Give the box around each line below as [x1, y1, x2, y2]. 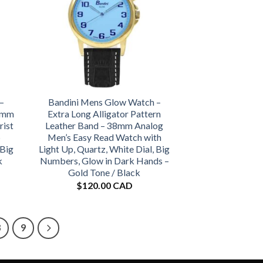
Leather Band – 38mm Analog [45, 120, 164, 131]
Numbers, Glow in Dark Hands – [39, 155, 169, 167]
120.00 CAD [82, 179, 133, 191]
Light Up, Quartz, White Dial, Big [39, 143, 170, 155]
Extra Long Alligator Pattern [48, 108, 161, 120]
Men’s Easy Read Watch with [47, 131, 161, 143]
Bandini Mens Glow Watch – [48, 96, 161, 108]
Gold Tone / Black [68, 167, 141, 178]
